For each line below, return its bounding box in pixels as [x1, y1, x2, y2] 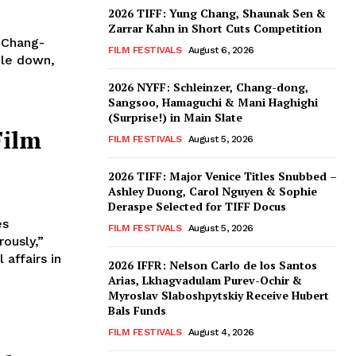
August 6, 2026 [188, 44, 254, 56]
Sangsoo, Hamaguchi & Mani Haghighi [108, 95, 318, 110]
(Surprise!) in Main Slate [108, 110, 242, 126]
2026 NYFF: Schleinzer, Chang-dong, [108, 79, 308, 95]
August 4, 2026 [188, 327, 254, 339]
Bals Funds [108, 303, 166, 319]
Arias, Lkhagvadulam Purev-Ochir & [108, 273, 302, 288]
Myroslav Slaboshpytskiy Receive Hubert [108, 288, 329, 304]
